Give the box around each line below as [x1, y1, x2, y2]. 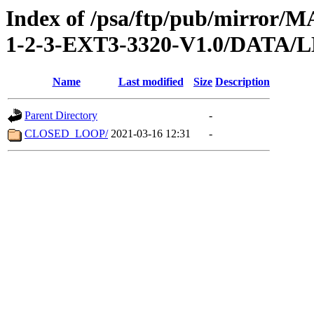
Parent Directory [25, 109, 97, 122]
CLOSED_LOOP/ [25, 128, 108, 140]
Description [215, 76, 270, 88]
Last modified [118, 76, 184, 88]
